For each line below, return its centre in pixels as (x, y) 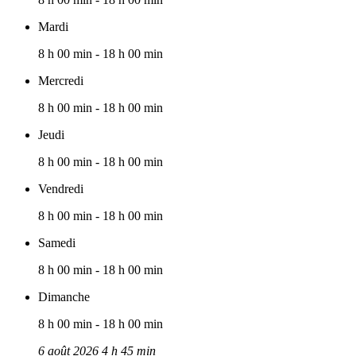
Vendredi (61, 189)
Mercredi (61, 81)
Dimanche (64, 297)
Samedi (57, 243)
